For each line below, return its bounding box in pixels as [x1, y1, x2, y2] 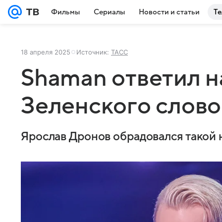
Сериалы [94, 8, 125, 16]
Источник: [76, 48, 111, 56]
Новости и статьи [139, 8, 200, 16]
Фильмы [51, 8, 80, 16]
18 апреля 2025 [21, 48, 70, 56]
